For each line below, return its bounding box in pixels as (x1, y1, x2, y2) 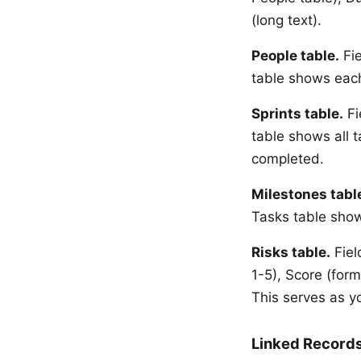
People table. (251, 47, 339, 64)
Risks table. (251, 243, 330, 260)
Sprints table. (251, 105, 343, 122)
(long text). (251, 11, 322, 28)
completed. (251, 150, 324, 167)
